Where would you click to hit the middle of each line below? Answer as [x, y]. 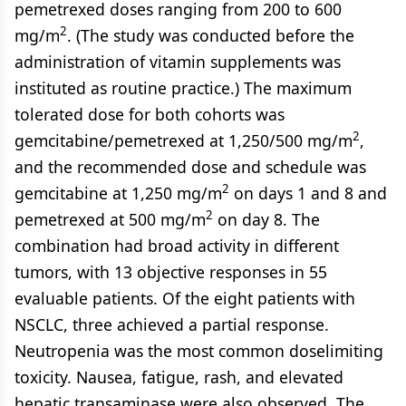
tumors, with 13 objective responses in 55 [171, 272]
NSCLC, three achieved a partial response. [172, 324]
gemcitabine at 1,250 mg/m [118, 193]
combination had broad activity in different [177, 246]
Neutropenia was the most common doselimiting [199, 351]
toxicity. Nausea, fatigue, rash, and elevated [179, 377]
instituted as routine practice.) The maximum [183, 88]
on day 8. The [266, 219]
